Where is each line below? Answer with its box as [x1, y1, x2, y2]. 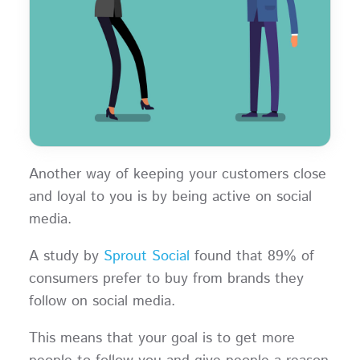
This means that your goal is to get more [28, 327, 295, 349]
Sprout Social [103, 245, 190, 267]
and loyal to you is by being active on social [28, 186, 312, 208]
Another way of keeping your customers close [28, 164, 326, 186]
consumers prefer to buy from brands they [28, 268, 304, 289]
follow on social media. [28, 290, 175, 312]
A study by [28, 245, 104, 267]
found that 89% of [189, 245, 314, 267]
